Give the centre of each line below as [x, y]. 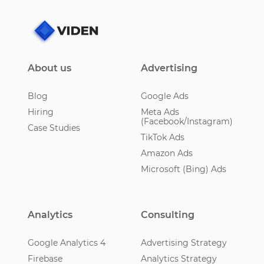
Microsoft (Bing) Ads [184, 169]
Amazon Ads [167, 154]
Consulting [168, 215]
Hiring [40, 112]
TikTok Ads [163, 138]
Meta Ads [160, 112]
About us [49, 68]
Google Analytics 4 [66, 243]
